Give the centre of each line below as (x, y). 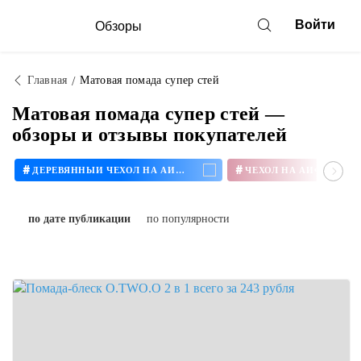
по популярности (188, 219)
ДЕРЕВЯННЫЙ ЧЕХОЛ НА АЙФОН (180, 170)
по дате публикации (79, 219)
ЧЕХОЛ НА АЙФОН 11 (342, 170)
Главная (48, 80)
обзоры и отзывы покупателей (150, 135)
